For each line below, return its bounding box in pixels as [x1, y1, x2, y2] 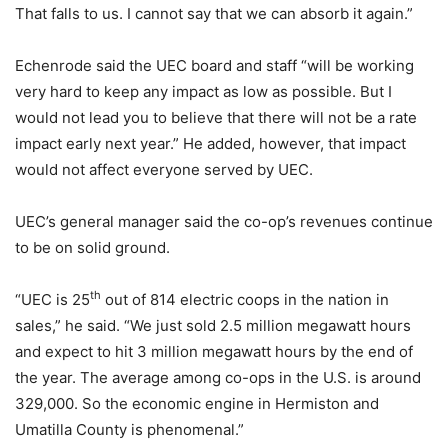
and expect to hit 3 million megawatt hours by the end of [15, 341, 413, 361]
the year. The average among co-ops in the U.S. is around [15, 367, 421, 387]
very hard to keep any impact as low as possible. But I [15, 81, 392, 101]
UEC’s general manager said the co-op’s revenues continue [15, 211, 433, 231]
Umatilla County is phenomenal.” [15, 419, 244, 439]
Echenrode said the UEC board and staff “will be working [15, 55, 414, 75]
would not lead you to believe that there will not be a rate [15, 107, 417, 127]
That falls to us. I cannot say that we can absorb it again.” [15, 3, 413, 23]
